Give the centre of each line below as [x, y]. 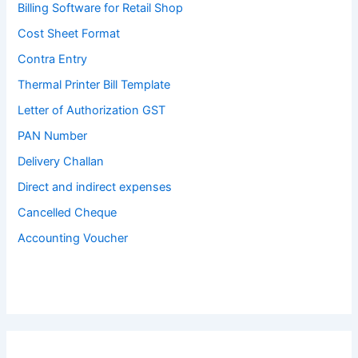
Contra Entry [53, 60]
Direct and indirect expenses [95, 187]
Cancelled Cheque [68, 212]
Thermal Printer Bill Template [94, 85]
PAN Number [53, 136]
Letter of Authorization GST [92, 111]
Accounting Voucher [73, 238]
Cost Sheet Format [69, 34]
